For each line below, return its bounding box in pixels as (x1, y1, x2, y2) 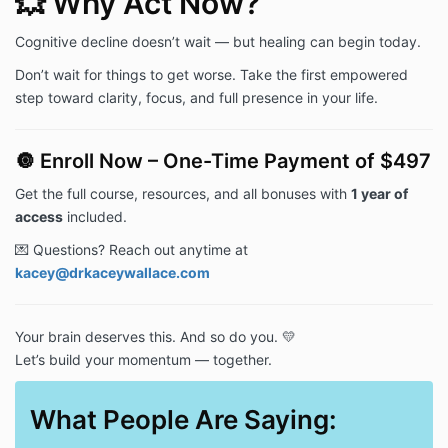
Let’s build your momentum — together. (15, 351, 272, 369)
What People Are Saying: (30, 404, 337, 436)
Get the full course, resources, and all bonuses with (15, 185, 351, 203)
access (15, 208, 63, 226)
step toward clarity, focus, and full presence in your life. (15, 89, 378, 107)
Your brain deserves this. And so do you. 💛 (15, 328, 296, 346)
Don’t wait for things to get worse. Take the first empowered (15, 66, 408, 84)
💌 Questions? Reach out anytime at (15, 241, 248, 259)
